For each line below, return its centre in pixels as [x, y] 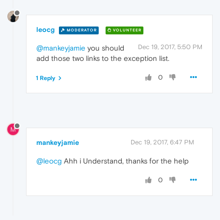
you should [105, 48]
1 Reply [46, 78]
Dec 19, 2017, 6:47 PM [162, 142]
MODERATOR [81, 30]
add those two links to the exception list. [103, 58]
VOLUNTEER [126, 30]
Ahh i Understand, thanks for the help [125, 161]
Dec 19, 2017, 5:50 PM [170, 47]
